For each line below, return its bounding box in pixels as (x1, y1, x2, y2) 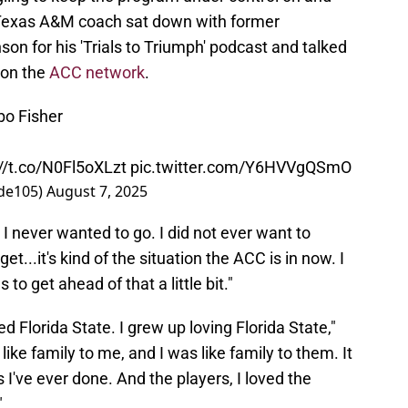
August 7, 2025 (46, 181, 148, 202)
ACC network (49, 63, 145, 83)
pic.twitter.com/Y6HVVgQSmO (130, 158, 352, 178)
